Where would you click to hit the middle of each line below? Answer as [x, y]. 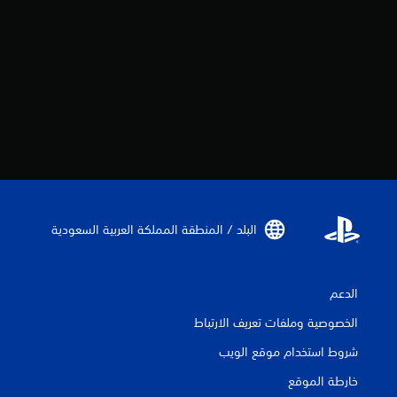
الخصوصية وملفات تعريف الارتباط [276, 323]
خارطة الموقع [323, 381]
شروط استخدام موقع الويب [288, 352]
